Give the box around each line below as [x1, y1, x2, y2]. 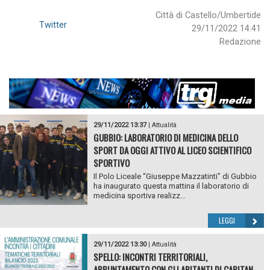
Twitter [39, 19, 67, 30]
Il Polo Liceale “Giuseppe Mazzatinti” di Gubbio [93, 172, 257, 181]
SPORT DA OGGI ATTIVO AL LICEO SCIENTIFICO [93, 143, 251, 157]
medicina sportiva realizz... [93, 191, 186, 201]
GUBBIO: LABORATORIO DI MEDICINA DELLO [93, 131, 238, 145]
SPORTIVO [93, 156, 130, 170]
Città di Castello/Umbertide [155, 10, 261, 20]
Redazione [219, 36, 261, 47]
